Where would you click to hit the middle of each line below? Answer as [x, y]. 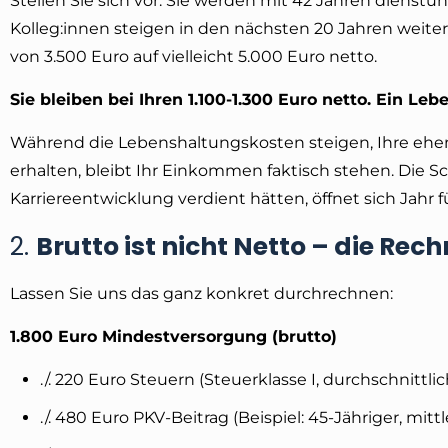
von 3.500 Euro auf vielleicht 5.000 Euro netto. [193, 56]
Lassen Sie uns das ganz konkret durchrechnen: [201, 293]
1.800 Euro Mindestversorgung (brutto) [173, 336]
